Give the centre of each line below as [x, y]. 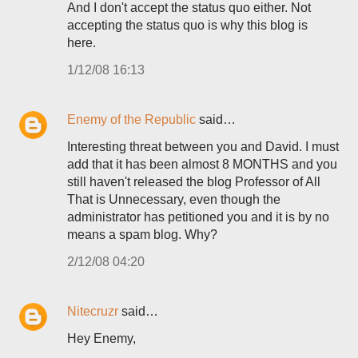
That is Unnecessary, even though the [174, 199]
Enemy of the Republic [131, 119]
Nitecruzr [93, 311]
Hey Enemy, [101, 338]
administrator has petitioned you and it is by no [198, 217]
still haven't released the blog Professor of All [194, 182]
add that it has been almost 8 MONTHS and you [202, 164]
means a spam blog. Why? [142, 235]
